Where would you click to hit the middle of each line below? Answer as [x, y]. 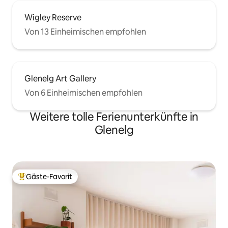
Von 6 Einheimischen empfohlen [83, 93]
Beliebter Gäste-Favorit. [57, 181]
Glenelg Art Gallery [60, 79]
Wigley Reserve [53, 18]
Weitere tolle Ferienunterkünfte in [114, 117]
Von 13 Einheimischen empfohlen [85, 32]
